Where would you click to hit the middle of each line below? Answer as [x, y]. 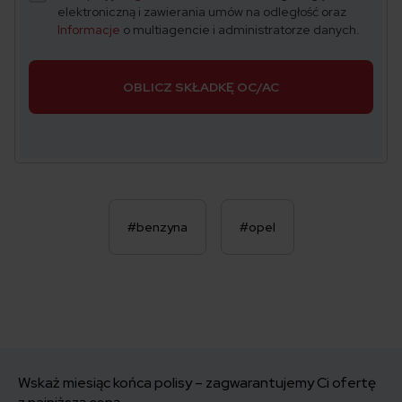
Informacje [89, 29]
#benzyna [157, 227]
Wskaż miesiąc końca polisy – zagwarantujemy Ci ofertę [197, 382]
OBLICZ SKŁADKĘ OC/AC [201, 87]
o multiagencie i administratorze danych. [240, 29]
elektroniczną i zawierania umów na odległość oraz [202, 11]
